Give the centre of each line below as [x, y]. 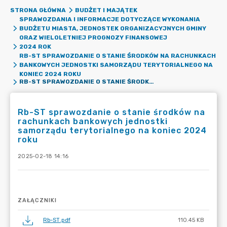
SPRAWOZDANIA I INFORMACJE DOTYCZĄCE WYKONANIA [109, 19]
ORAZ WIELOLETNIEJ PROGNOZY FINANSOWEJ [93, 37]
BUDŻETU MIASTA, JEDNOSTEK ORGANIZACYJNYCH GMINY [112, 28]
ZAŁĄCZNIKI [37, 200]
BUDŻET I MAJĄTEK [106, 10]
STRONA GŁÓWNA [38, 10]
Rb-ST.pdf [57, 220]
